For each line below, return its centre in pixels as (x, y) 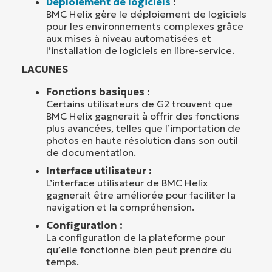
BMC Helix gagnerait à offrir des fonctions (143, 116)
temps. (63, 262)
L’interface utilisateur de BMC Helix (127, 183)
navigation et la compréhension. (120, 207)
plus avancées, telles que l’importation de (143, 128)
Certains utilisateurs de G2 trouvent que (139, 104)
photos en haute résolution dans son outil (142, 141)
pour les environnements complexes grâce (145, 26)
